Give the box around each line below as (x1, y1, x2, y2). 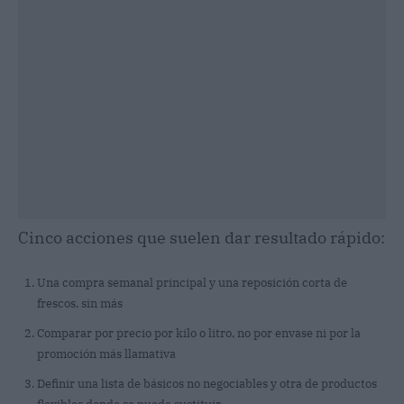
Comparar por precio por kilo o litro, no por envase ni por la (37, 325, 361, 341)
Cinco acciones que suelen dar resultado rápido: (18, 226, 385, 248)
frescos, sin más (37, 295, 123, 311)
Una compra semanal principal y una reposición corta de (37, 274, 347, 290)
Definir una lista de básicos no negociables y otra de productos (37, 375, 377, 391)
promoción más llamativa (37, 345, 176, 362)
